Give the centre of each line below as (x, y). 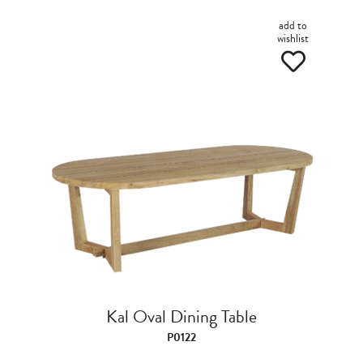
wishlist (293, 38)
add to (293, 26)
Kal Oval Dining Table (181, 316)
